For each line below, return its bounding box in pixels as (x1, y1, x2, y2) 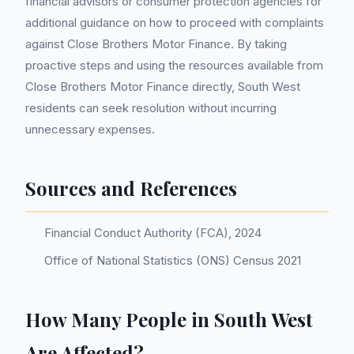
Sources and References (25, 175, 237, 201)
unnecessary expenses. (25, 122, 155, 137)
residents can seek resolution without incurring (25, 100, 277, 115)
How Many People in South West (25, 307, 313, 332)
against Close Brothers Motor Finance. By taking (25, 36, 287, 51)
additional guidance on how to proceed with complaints (25, 15, 324, 30)
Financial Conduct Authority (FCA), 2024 (44, 225, 262, 240)
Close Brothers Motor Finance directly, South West (25, 79, 300, 94)
